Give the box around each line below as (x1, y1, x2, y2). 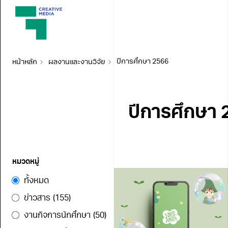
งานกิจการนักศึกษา (24, 212, 91, 220)
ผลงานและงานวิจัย (48, 58, 105, 66)
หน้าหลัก (12, 58, 37, 66)
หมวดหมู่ (12, 158, 39, 166)
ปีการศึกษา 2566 (116, 58, 168, 66)
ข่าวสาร (24, 194, 50, 203)
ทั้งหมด (24, 177, 49, 185)
